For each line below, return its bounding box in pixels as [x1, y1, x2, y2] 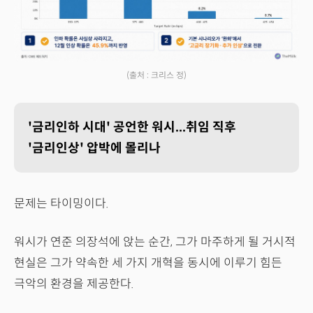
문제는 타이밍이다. [14, 196, 108, 212]
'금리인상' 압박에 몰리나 [28, 140, 161, 156]
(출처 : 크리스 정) [126, 70, 187, 81]
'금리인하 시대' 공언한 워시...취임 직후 [28, 119, 236, 136]
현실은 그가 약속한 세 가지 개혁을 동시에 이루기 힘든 [14, 256, 282, 271]
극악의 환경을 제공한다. [14, 277, 133, 292]
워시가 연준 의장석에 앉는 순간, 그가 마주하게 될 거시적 [14, 235, 296, 250]
